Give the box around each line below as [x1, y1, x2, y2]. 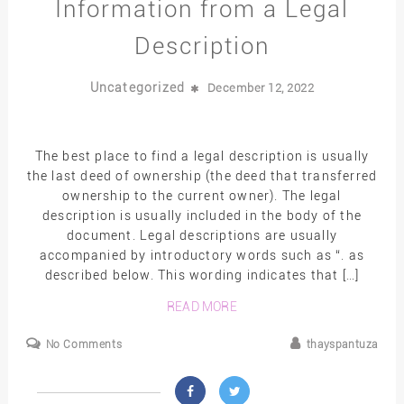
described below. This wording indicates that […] [44, 268, 360, 283]
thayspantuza [306, 338, 379, 352]
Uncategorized [89, 79, 189, 95]
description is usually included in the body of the [41, 208, 362, 224]
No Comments [45, 338, 123, 352]
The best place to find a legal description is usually [34, 149, 370, 164]
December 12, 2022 [207, 80, 315, 95]
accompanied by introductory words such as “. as [39, 248, 365, 263]
